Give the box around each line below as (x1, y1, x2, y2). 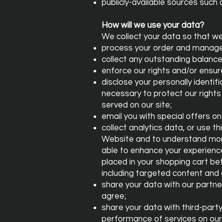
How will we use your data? (102, 21, 204, 30)
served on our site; (102, 101, 172, 110)
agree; (102, 192, 126, 201)
